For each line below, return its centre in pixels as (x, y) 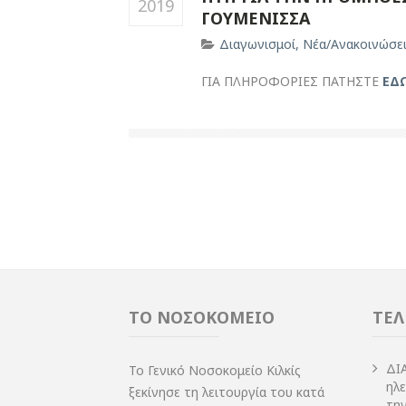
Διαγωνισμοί (257, 43)
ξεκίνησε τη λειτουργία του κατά (227, 391)
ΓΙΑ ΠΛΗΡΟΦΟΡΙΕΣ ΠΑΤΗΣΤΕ (292, 81)
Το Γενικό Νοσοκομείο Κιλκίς (215, 370)
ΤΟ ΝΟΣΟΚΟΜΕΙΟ (202, 317)
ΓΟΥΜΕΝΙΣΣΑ (256, 18)
